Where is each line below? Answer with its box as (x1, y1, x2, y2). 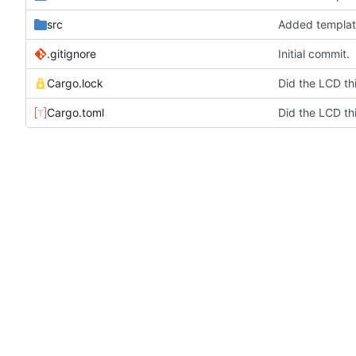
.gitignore (47, 47, 96, 61)
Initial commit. (278, 47, 350, 61)
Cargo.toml (47, 106, 104, 120)
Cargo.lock (47, 76, 103, 91)
